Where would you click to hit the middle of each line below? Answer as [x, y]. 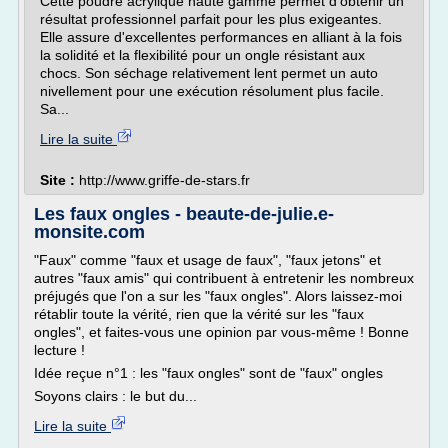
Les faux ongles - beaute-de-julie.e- [184, 214]
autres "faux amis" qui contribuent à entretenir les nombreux [224, 278]
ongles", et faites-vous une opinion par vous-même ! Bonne [221, 332]
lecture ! [59, 350]
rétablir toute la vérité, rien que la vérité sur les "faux [199, 314]
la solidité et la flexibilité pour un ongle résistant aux [202, 55]
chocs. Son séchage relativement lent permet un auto [209, 73]
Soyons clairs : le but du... [115, 396]
